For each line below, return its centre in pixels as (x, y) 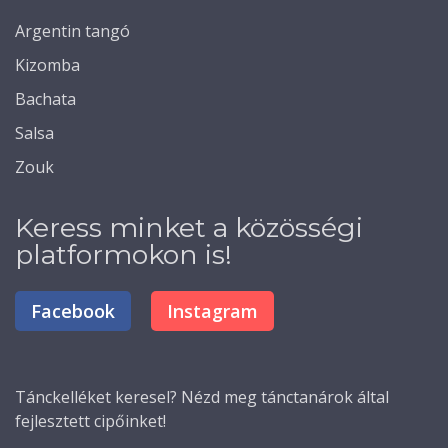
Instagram (212, 311)
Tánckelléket (63, 397)
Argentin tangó (72, 31)
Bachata (45, 99)
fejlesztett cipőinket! (92, 421)
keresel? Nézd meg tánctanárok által (250, 397)
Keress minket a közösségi (189, 227)
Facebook (73, 311)
